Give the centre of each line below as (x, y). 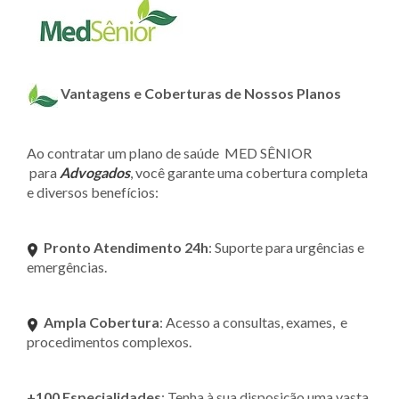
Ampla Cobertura (102, 322)
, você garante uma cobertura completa (249, 172)
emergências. (67, 266)
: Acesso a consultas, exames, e (253, 322)
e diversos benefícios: (93, 191)
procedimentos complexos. (109, 341)
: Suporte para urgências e (286, 247)
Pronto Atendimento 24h (126, 247)
